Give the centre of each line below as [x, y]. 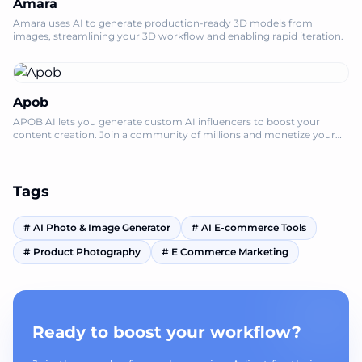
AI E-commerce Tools [254, 227]
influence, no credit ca [66, 147]
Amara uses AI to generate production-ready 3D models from [163, 23]
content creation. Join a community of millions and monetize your [174, 135]
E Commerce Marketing [230, 252]
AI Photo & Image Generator [102, 227]
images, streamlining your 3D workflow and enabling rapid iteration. [178, 36]
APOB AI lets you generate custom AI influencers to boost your [166, 122]
